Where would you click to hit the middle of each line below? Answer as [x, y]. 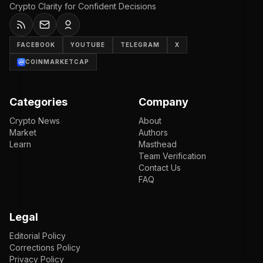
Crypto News [35, 121]
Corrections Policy [45, 247]
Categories [38, 102]
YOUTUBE [88, 45]
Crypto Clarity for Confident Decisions [83, 6]
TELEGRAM [140, 45]
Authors [153, 132]
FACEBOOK [36, 45]
